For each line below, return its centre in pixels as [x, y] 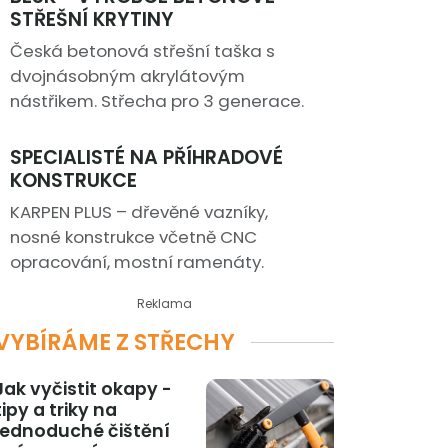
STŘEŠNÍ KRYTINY [92, 20]
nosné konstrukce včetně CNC [133, 237]
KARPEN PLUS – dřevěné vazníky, [139, 212]
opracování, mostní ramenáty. [137, 262]
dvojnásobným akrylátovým [127, 76]
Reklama [164, 304]
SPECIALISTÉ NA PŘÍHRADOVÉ [146, 158]
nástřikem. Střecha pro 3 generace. [157, 101]
